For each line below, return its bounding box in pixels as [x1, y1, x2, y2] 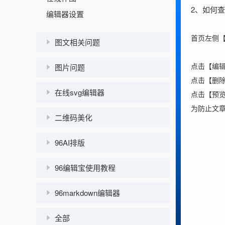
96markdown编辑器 [55, 187, 120, 198]
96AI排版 [55, 137, 85, 148]
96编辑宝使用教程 [55, 162, 116, 173]
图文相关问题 [55, 37, 100, 47]
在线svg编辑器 [55, 87, 104, 97]
